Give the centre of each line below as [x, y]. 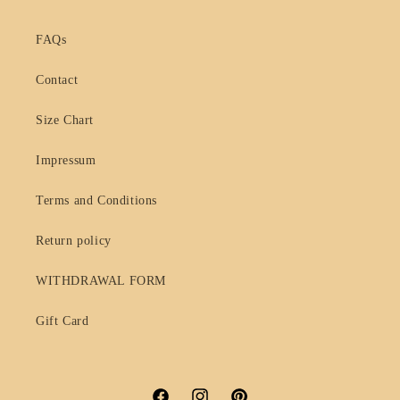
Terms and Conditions [96, 201]
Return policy [74, 241]
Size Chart [65, 121]
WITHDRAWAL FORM [101, 281]
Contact [57, 80]
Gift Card [62, 321]
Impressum [66, 161]
